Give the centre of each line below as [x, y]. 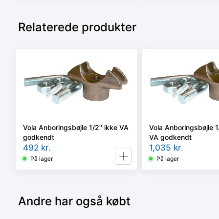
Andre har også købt [74, 201]
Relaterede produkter [77, 27]
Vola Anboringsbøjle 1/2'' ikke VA [76, 127]
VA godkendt [170, 137]
